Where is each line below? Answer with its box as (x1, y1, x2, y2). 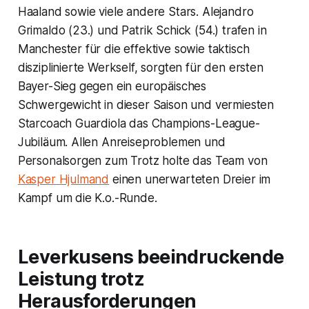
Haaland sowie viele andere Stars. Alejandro (17, 4, 254, 19)
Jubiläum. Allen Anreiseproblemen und (17, 134, 226, 149)
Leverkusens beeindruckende (17, 245, 284, 268)
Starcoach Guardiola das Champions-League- (17, 116, 260, 130)
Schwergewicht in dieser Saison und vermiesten (17, 97, 275, 112)
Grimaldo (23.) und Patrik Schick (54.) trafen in (17, 23, 267, 37)
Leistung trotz (17, 267, 145, 290)
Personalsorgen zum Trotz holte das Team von (17, 153, 268, 168)
